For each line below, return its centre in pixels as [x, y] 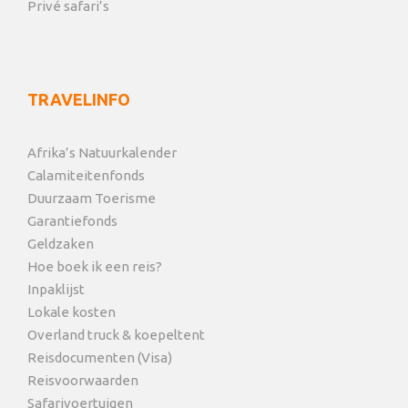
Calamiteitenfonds [86, 176]
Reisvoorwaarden [83, 381]
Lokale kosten [71, 312]
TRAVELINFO [79, 100]
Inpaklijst [56, 290]
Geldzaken [61, 244]
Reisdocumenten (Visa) [100, 358]
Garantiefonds [72, 221]
